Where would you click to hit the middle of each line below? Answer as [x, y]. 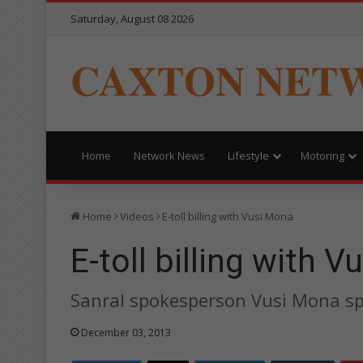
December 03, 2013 [126, 332]
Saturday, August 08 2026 [132, 19]
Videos [137, 216]
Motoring [322, 155]
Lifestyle [248, 155]
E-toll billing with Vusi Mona [228, 216]
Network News [169, 155]
